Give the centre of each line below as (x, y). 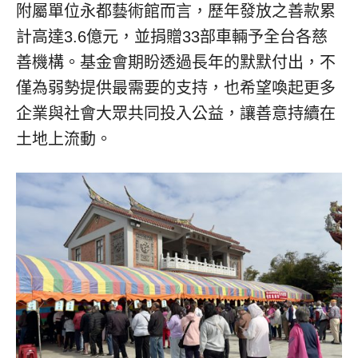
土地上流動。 (64, 139)
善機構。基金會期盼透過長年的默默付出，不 (176, 62)
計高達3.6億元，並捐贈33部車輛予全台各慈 (172, 36)
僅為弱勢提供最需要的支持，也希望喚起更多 (176, 88)
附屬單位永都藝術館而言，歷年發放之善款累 (176, 11)
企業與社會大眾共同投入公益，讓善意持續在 (176, 113)
